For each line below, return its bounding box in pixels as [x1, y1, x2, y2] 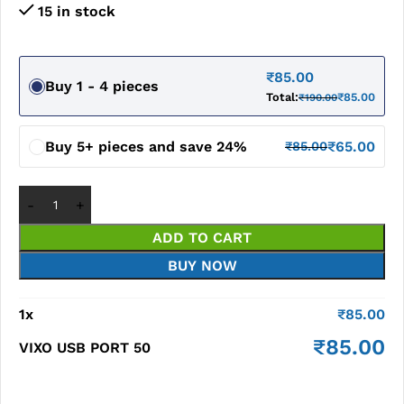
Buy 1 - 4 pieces [45, 78, 159, 95]
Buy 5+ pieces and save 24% [45, 138, 247, 155]
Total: [266, 90, 298, 104]
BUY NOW [167, 257, 237, 274]
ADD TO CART [152, 229, 252, 246]
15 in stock [37, 3, 115, 20]
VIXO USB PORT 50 [19, 338, 151, 356]
